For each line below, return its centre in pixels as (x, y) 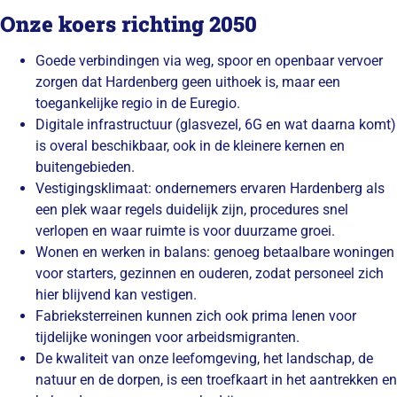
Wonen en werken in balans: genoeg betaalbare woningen (215, 253)
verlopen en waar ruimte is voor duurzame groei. (185, 231)
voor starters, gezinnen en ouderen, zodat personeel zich (210, 274)
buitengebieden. (85, 167)
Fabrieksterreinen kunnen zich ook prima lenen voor (196, 316)
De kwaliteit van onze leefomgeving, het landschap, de (204, 359)
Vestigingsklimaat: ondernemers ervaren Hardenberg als (210, 189)
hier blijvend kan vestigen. (116, 295)
